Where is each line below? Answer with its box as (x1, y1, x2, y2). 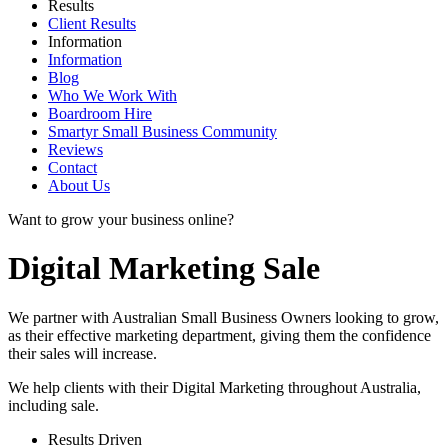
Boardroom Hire (48, 105, 152, 122)
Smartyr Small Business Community (48, 123, 277, 140)
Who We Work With (48, 87, 177, 104)
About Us (48, 177, 110, 194)
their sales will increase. (8, 344, 157, 362)
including (8, 396, 71, 414)
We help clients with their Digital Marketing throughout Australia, (8, 378, 421, 396)
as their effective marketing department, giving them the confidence (8, 326, 431, 344)
